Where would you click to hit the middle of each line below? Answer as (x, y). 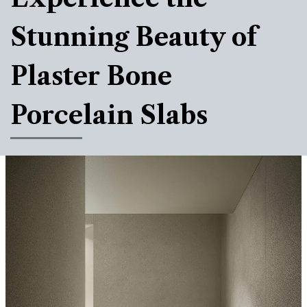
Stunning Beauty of (134, 37)
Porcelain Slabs (109, 115)
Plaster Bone (91, 76)
